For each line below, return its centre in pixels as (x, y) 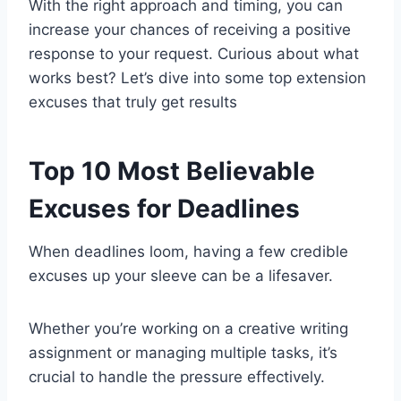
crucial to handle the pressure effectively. (177, 377)
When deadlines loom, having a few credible (188, 252)
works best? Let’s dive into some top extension (197, 78)
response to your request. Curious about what (194, 54)
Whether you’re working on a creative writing (188, 329)
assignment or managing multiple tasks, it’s (183, 353)
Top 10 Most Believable (172, 171)
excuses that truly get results (133, 102)
